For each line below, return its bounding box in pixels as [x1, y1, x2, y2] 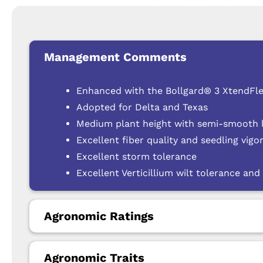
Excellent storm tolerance [76, 150, 197, 162]
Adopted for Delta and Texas [76, 101, 208, 113]
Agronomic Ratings [44, 208, 154, 223]
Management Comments [44, 49, 187, 64]
